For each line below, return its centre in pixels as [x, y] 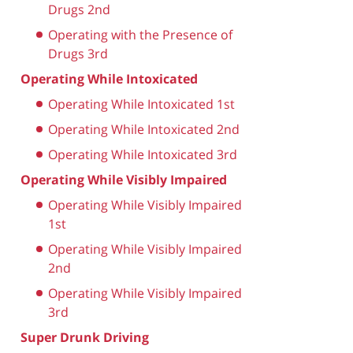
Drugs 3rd [78, 53]
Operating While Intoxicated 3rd [143, 154]
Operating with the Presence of [140, 34]
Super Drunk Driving [85, 337]
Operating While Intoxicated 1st [141, 104]
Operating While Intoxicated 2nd [144, 129]
